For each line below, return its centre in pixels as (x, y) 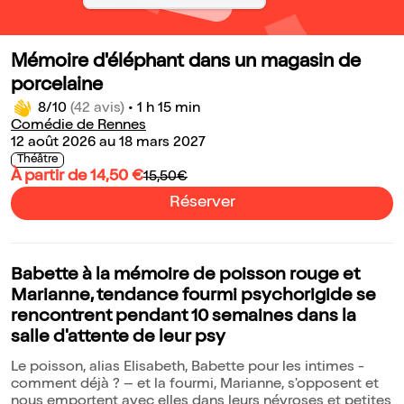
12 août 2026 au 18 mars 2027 (108, 144)
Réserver (202, 203)
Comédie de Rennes (78, 127)
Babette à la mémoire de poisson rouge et (185, 276)
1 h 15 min (169, 110)
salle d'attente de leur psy (118, 339)
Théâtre (37, 161)
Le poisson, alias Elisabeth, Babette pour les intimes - (188, 368)
